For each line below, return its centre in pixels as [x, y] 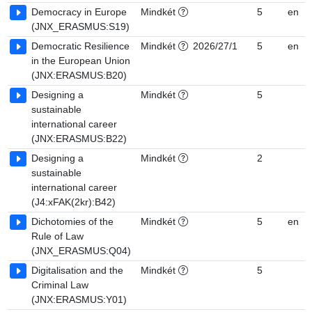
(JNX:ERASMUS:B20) [79, 75]
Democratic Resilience [80, 46]
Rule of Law [57, 236]
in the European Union [81, 61]
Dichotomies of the [72, 221]
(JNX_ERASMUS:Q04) [81, 251]
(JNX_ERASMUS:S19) [80, 26]
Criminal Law [60, 285]
